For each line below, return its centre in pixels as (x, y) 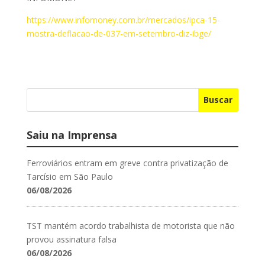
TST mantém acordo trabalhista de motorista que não (130, 225)
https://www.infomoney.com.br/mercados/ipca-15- (123, 20)
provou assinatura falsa (71, 239)
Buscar (218, 100)
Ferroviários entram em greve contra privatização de (127, 163)
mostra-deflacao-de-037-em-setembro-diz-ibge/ (119, 33)
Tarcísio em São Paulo (70, 176)
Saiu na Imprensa (72, 135)
